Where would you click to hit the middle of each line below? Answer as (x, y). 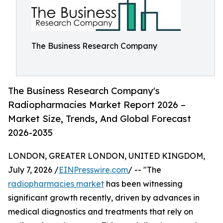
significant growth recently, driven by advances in (104, 198)
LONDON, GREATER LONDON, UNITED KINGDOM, (107, 156)
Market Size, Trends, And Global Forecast (100, 119)
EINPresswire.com (93, 170)
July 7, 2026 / (33, 170)
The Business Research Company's (84, 91)
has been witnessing (143, 184)
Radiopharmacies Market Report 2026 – (97, 105)
